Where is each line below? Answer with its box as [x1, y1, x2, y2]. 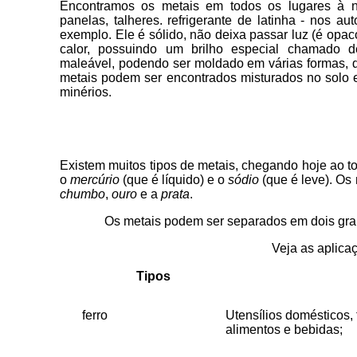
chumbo [60, 187, 105, 201]
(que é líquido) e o [120, 173, 229, 186]
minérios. [60, 85, 112, 99]
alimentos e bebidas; [226, 323, 343, 336]
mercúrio [70, 173, 120, 186]
